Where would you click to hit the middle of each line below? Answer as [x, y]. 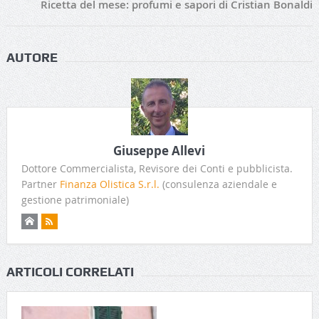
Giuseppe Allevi [159, 150]
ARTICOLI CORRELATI [70, 271]
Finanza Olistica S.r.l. [109, 184]
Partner [40, 184]
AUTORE [32, 57]
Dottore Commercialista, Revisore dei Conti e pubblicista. [157, 168]
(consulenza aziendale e [218, 184]
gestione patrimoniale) [75, 199]
